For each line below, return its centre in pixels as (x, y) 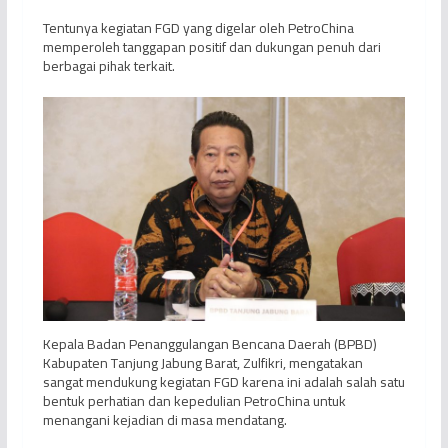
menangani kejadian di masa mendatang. (164, 419)
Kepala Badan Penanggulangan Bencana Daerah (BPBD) (209, 343)
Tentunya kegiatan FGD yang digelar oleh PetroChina (198, 28)
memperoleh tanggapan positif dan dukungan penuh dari (211, 47)
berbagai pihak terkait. (108, 66)
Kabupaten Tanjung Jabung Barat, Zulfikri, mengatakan (202, 362)
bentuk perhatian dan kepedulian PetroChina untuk (194, 400)
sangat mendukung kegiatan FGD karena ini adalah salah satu (223, 381)
